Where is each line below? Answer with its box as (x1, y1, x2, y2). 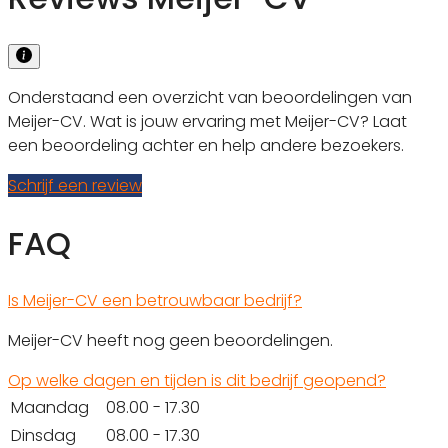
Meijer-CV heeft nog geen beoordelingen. (8, 329, 333, 353)
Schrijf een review (8, 173, 142, 197)
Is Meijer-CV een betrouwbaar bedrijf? (8, 289, 302, 313)
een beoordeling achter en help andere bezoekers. (8, 133, 404, 157)
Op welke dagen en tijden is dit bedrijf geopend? (8, 369, 386, 393)
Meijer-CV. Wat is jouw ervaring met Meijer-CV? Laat (8, 109, 407, 133)
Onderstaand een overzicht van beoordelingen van (8, 85, 412, 109)
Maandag (11, 396, 89, 420)
